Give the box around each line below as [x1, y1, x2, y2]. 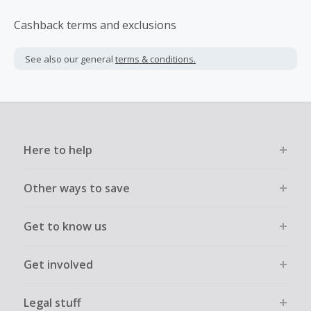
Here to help [23, 142, 92, 158]
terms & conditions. [115, 52, 196, 65]
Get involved [23, 257, 93, 272]
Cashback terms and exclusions [14, 17, 176, 33]
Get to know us [23, 219, 107, 234]
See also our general [25, 52, 115, 65]
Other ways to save [23, 180, 130, 196]
